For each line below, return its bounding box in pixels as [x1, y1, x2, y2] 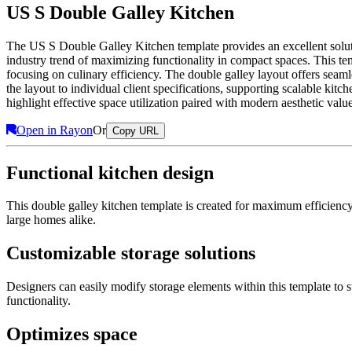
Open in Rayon [16, 123, 93, 137]
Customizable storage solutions [6, 243, 255, 264]
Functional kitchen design [6, 162, 214, 183]
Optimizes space [6, 324, 137, 345]
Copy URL [112, 124, 159, 137]
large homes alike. [6, 213, 96, 227]
